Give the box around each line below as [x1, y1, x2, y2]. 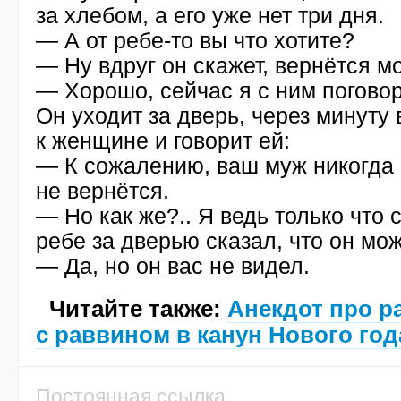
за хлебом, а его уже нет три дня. [36, 3, 384, 28]
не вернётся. [36, 178, 169, 203]
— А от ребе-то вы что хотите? [36, 28, 354, 53]
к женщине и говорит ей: [36, 128, 290, 153]
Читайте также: [49, 295, 227, 322]
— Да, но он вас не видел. [36, 253, 310, 278]
